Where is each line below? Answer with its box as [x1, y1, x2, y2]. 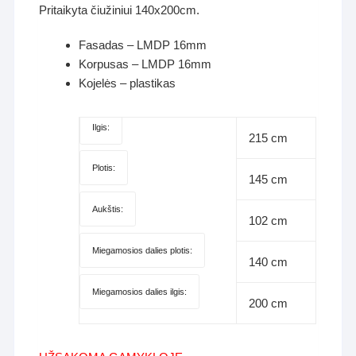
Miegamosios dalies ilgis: [92, 287, 188, 297]
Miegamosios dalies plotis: [92, 246, 193, 256]
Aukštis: [92, 204, 124, 215]
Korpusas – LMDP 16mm [79, 56, 212, 71]
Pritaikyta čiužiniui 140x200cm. [39, 2, 200, 17]
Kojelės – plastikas [79, 75, 176, 90]
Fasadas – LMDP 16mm [79, 37, 207, 52]
